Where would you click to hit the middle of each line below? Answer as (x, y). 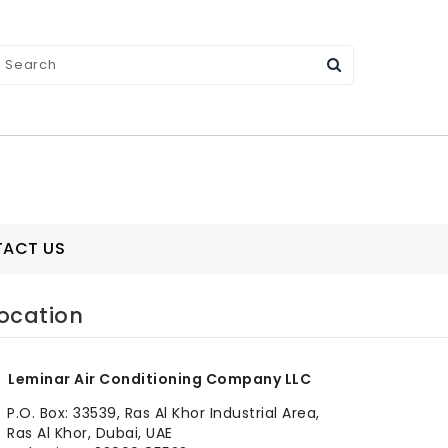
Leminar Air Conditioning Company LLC (159, 379)
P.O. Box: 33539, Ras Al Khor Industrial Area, (163, 413)
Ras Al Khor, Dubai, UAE (90, 433)
